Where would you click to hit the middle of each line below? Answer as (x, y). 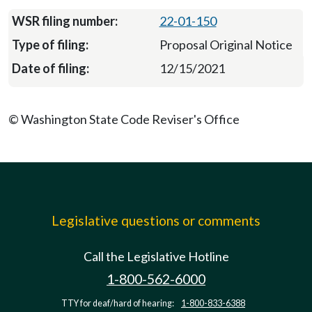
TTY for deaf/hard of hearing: (118, 303)
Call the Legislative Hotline (156, 256)
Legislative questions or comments (156, 220)
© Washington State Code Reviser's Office (124, 119)
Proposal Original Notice (226, 45)
